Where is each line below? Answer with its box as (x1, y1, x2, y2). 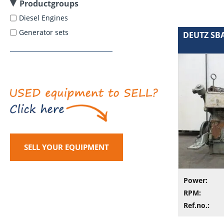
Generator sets (19, 27, 70, 37)
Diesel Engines (19, 13, 70, 22)
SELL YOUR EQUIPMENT (24, 142, 109, 152)
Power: (183, 175, 207, 185)
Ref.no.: (183, 200, 209, 210)
